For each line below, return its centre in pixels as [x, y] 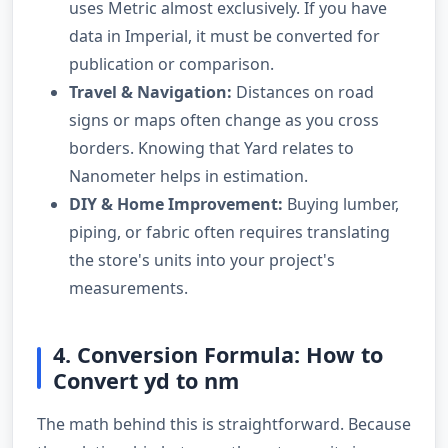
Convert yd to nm [146, 380]
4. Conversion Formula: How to [218, 354]
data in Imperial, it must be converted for [224, 35]
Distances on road [303, 91]
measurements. [128, 287]
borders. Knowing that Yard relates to [211, 147]
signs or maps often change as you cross [224, 119]
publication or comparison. [171, 63]
